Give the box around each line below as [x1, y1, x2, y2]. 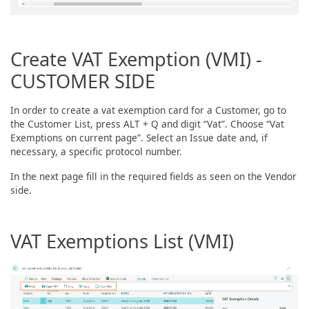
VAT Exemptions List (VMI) [10, 228, 234, 255]
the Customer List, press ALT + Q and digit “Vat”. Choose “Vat [10, 117, 284, 131]
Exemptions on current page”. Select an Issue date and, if [10, 131, 268, 145]
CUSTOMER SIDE [10, 68, 155, 94]
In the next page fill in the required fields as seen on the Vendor [10, 170, 297, 183]
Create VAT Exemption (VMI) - [10, 46, 262, 72]
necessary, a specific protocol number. [10, 145, 182, 159]
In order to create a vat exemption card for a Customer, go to [10, 103, 286, 117]
